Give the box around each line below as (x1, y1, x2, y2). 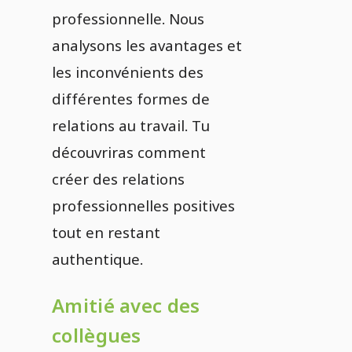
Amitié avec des (52, 292, 200, 318)
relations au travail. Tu (52, 115, 210, 135)
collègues (52, 322, 141, 348)
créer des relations (52, 169, 185, 189)
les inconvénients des (52, 62, 203, 82)
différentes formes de (52, 89, 210, 108)
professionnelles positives (52, 196, 235, 215)
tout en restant (52, 222, 160, 242)
